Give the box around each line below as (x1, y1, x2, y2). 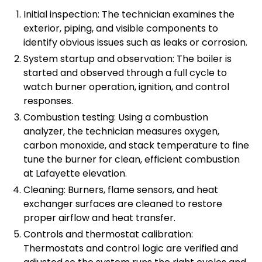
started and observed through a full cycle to (23, 66, 227, 80)
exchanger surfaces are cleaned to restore (23, 197, 222, 211)
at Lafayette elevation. (23, 167, 127, 181)
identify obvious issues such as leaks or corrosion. (23, 36, 247, 50)
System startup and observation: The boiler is (23, 52, 232, 66)
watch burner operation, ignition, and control (23, 80, 229, 94)
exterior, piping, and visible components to (23, 22, 218, 36)
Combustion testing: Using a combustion (23, 111, 208, 125)
